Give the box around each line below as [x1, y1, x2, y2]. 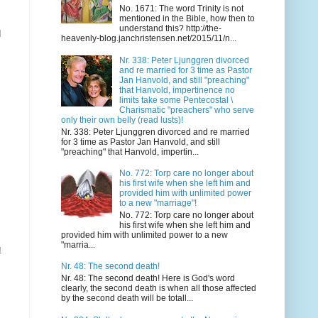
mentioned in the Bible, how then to [119, 13, 255, 24]
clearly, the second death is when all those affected [61, 283, 256, 293]
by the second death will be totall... [61, 292, 193, 303]
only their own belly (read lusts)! [61, 115, 183, 126]
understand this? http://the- [119, 23, 221, 34]
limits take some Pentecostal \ [119, 95, 233, 106]
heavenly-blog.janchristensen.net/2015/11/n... [61, 33, 236, 44]
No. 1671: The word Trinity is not [119, 4, 243, 14]
